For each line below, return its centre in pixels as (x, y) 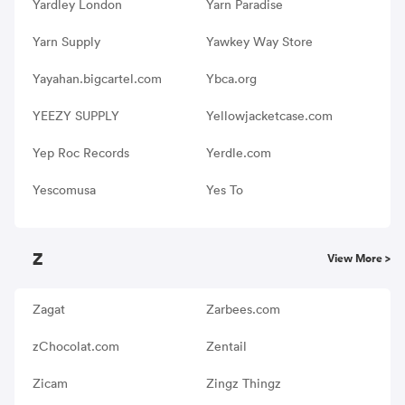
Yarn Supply (66, 41)
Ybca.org (231, 78)
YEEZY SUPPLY (76, 115)
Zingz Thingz (243, 383)
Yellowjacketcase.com (269, 115)
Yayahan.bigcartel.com (97, 78)
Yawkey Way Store (259, 41)
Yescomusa (64, 189)
